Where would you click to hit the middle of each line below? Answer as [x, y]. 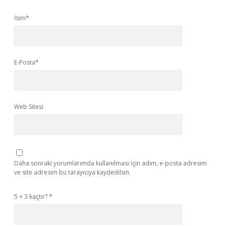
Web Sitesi [29, 107]
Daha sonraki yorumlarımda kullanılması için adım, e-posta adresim [110, 163]
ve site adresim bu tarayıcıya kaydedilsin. [72, 172]
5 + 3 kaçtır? [32, 196]
